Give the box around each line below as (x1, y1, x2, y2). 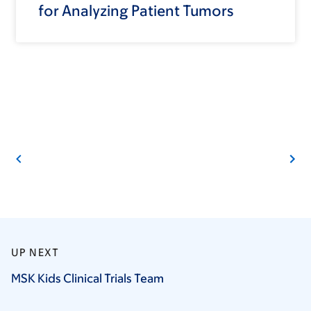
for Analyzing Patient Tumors (38, 2, 233, 20)
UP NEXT (11, 246, 60, 259)
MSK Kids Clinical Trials (11, 271, 134, 286)
